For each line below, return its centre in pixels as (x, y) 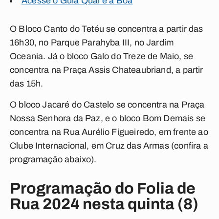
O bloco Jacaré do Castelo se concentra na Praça (107, 105)
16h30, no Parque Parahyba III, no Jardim (92, 43)
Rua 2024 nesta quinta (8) (104, 204)
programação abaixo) (52, 159)
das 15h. (27, 84)
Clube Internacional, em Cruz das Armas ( (92, 146)
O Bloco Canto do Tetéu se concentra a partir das (107, 29)
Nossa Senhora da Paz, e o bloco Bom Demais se (108, 118)
